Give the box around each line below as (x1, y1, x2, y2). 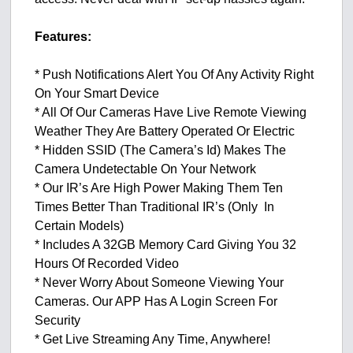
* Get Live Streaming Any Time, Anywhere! (35, 333, 271, 347)
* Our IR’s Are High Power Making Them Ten (35, 181, 284, 195)
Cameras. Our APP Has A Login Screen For (35, 295, 278, 309)
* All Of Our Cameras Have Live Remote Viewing (35, 106, 307, 120)
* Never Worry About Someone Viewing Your (35, 276, 284, 290)
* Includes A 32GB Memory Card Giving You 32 (35, 238, 297, 252)
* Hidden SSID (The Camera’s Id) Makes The (35, 143, 287, 158)
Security (35, 314, 81, 328)
